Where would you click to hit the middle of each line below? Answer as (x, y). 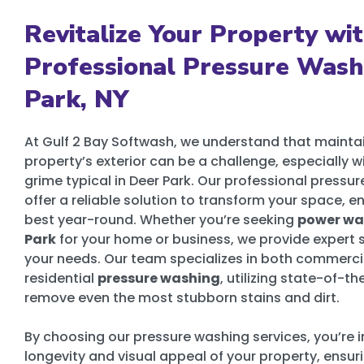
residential (61, 279)
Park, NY (76, 100)
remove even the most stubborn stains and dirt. (184, 298)
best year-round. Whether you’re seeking (161, 220)
